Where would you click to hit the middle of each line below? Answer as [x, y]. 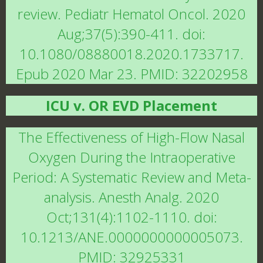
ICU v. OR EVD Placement [131, 105]
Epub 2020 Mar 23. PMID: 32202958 [131, 74]
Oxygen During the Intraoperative [131, 157]
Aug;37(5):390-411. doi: [131, 34]
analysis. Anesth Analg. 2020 [131, 197]
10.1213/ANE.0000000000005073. [131, 237]
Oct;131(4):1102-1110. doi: [131, 217]
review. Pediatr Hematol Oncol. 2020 [131, 14]
